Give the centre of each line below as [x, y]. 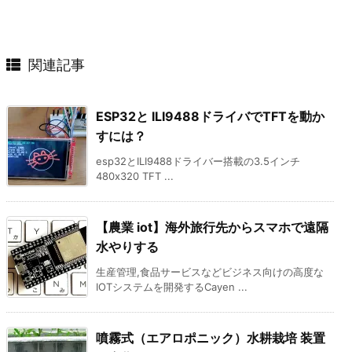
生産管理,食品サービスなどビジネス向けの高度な [210, 271]
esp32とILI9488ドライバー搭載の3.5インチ [198, 161]
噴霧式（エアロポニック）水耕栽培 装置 [211, 337]
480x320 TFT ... [135, 176]
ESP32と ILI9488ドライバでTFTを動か [210, 116]
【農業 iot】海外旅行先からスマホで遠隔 [212, 227]
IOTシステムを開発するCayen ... [172, 286]
